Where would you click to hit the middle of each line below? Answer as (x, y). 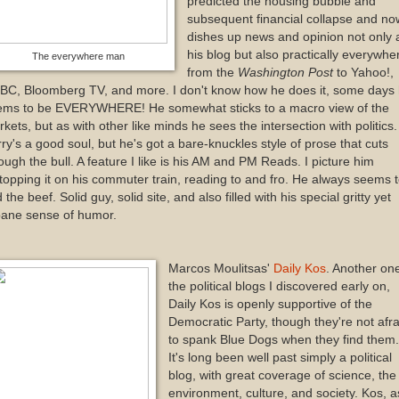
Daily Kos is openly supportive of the (270, 304)
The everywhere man (78, 56)
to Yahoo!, (365, 72)
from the (212, 72)
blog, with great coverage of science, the (282, 375)
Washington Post (287, 72)
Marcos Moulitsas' (220, 268)
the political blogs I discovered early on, (279, 286)
